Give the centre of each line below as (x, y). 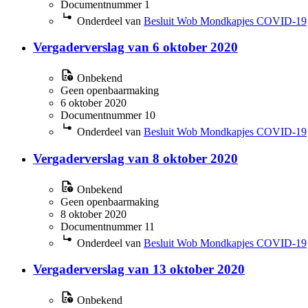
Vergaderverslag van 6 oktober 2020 (135, 47)
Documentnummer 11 (108, 226)
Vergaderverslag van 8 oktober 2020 (135, 158)
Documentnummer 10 (108, 115)
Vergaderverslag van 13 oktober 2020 (139, 269)
